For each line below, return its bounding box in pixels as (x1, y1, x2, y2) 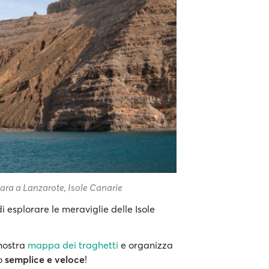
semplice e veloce (5, 253, 85, 265)
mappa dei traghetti (28, 238, 118, 251)
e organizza (118, 238, 173, 251)
